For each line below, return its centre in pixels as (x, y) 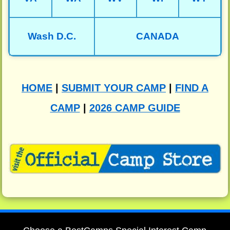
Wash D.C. (52, 36)
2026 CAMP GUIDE (135, 108)
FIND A (192, 88)
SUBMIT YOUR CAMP (114, 88)
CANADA (157, 36)
